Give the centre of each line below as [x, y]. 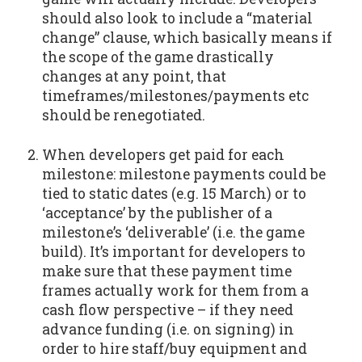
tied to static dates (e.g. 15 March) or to [174, 193]
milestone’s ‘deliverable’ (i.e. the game [173, 232]
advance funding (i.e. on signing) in [168, 329]
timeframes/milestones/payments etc [175, 96]
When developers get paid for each [163, 154]
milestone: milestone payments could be [183, 174]
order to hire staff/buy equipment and [174, 348]
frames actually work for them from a [175, 290]
